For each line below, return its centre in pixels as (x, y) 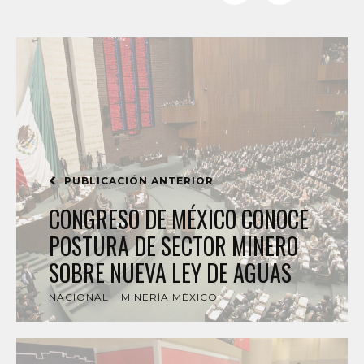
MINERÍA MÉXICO (169, 297)
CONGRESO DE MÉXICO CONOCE (179, 219)
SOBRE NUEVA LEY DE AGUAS (170, 273)
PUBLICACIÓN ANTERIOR (137, 181)
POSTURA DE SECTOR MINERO (173, 246)
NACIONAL (79, 297)
